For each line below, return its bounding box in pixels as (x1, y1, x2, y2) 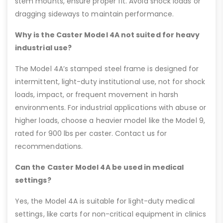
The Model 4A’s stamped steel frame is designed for (15, 63, 199, 74)
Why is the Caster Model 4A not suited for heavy (15, 29, 200, 40)
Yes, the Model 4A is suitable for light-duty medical (15, 196, 195, 206)
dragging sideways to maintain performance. (15, 8, 174, 19)
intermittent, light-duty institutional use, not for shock (15, 76, 205, 87)
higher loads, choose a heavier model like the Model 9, (15, 115, 205, 125)
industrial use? (15, 42, 72, 53)
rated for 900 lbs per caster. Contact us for (15, 128, 167, 138)
